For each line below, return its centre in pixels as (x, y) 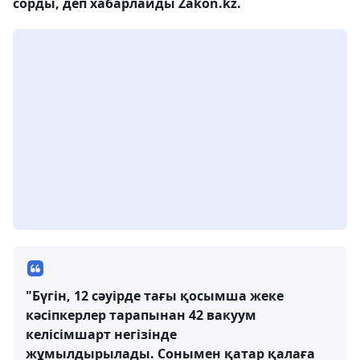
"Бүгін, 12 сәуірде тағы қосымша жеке (155, 296)
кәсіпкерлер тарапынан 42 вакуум (141, 315)
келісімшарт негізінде (101, 334)
